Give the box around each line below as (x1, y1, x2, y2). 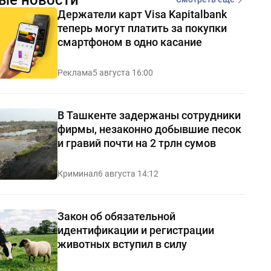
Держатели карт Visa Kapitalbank (57, 7, 227, 21)
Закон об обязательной (57, 209, 175, 223)
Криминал (57, 168, 98, 178)
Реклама (57, 67, 93, 77)
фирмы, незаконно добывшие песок (57, 122, 241, 135)
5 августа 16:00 (92, 67, 153, 77)
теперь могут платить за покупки (57, 21, 227, 34)
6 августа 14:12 (97, 168, 158, 178)
